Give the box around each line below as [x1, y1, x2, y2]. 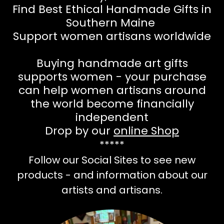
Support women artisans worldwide [13, 28, 211, 44]
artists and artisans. [61, 183, 162, 197]
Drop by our [45, 123, 113, 139]
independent [75, 109, 148, 125]
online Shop [113, 123, 179, 139]
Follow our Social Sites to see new [28, 153, 195, 167]
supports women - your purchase [17, 69, 206, 85]
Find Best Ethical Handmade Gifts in [12, 1, 211, 17]
